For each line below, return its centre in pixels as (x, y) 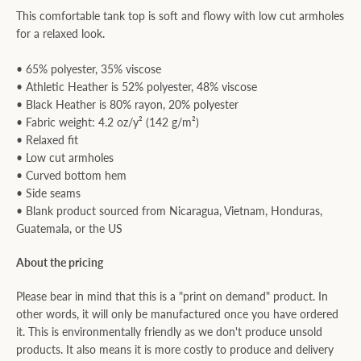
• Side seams (48, 193)
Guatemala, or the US (69, 228)
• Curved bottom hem (71, 175)
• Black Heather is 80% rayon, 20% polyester (127, 104)
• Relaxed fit (47, 140)
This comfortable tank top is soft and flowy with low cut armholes (180, 16)
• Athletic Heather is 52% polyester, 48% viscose (137, 87)
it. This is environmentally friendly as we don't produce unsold (169, 332)
